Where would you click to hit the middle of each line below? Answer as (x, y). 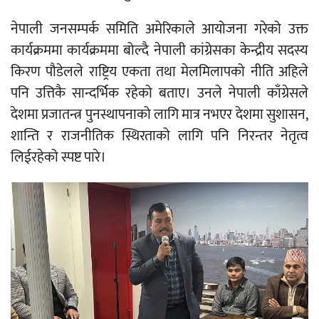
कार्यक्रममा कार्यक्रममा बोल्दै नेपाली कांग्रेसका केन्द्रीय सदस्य (159, 51)
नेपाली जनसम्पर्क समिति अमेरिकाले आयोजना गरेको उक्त (159, 30)
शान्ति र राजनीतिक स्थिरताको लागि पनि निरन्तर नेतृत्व (159, 136)
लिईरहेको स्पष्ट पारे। (58, 158)
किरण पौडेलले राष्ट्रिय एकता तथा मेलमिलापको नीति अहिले (159, 72)
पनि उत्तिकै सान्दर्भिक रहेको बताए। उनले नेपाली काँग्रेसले (159, 94)
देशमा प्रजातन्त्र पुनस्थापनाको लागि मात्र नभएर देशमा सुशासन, (159, 115)
